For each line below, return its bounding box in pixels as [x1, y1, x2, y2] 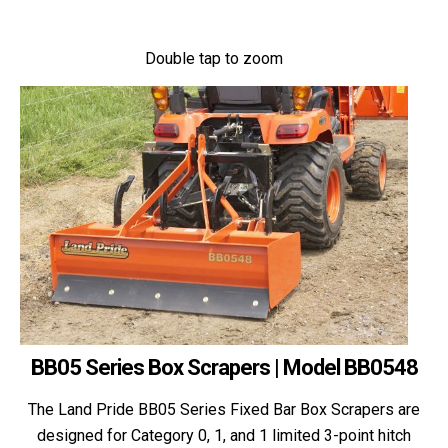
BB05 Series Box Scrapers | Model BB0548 [30, 354, 418, 380]
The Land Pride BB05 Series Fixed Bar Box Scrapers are [28, 399, 420, 419]
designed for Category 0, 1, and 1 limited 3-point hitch [37, 425, 411, 445]
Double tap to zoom [145, 49, 283, 68]
